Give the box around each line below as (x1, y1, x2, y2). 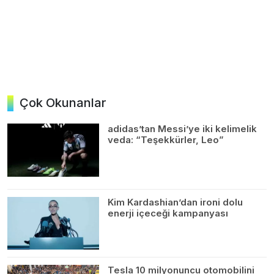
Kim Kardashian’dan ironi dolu (108, 196, 243, 208)
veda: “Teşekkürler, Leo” (108, 133, 224, 146)
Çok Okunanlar (20, 95, 106, 110)
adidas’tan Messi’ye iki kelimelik (108, 122, 257, 135)
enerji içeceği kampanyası (108, 207, 228, 219)
